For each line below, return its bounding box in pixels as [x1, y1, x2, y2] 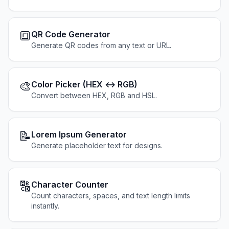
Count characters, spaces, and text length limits [31, 191, 190, 200]
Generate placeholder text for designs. [31, 141, 163, 150]
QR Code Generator [31, 29, 110, 39]
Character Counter [31, 179, 108, 190]
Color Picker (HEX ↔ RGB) [31, 79, 138, 89]
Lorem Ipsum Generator [31, 129, 127, 140]
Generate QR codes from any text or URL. [31, 41, 171, 50]
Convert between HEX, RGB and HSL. [31, 91, 157, 100]
